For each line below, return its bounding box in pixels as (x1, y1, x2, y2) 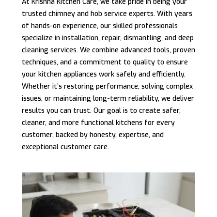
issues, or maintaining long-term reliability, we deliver (21, 94, 194, 103)
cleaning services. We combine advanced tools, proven (21, 46, 195, 55)
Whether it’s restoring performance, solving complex (21, 82, 193, 91)
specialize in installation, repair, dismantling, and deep (21, 33, 194, 43)
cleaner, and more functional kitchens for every (21, 118, 175, 127)
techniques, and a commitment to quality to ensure (21, 58, 188, 67)
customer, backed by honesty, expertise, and (21, 130, 164, 139)
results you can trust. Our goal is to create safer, (21, 106, 181, 115)
